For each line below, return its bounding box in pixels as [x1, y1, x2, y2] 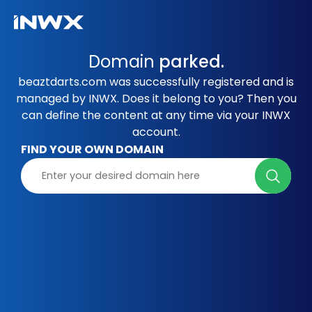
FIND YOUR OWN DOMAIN [21, 141, 164, 157]
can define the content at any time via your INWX [22, 107, 290, 123]
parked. [158, 50, 224, 73]
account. [132, 124, 180, 140]
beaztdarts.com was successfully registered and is [18, 74, 294, 90]
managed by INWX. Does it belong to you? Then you [15, 91, 297, 107]
